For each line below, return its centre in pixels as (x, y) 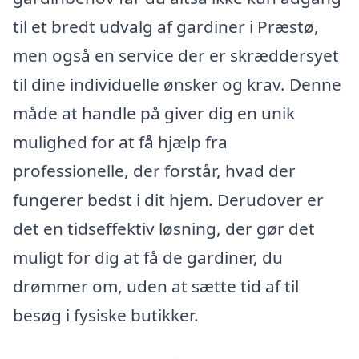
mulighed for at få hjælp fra (120, 141)
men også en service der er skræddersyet (176, 55)
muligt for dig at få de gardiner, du (148, 257)
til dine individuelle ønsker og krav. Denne (177, 84)
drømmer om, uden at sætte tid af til (156, 286)
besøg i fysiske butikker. (106, 315)
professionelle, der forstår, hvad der (154, 170)
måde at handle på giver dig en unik (154, 113)
